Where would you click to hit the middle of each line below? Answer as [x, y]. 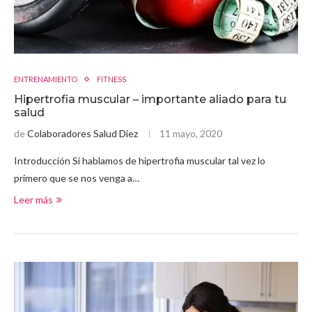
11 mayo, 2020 [191, 134]
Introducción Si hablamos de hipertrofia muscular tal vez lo [140, 161]
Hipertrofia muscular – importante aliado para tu [150, 100]
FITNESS [111, 79]
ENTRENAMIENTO [46, 79]
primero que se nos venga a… [77, 178]
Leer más [33, 200]
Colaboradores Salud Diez [83, 134]
